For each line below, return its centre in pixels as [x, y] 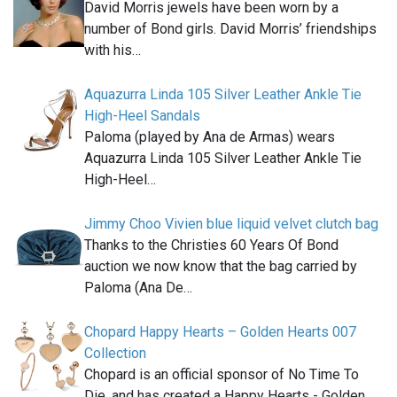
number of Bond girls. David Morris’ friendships [230, 29]
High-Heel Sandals [142, 116]
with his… [113, 51]
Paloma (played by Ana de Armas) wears [210, 137]
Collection [115, 354]
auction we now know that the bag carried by [221, 267]
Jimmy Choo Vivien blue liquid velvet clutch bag [231, 224]
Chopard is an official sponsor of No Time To [222, 375]
